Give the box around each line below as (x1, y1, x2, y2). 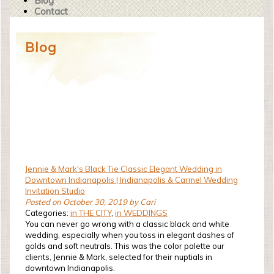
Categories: (25, 208, 70, 218)
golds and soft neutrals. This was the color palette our (25, 241, 224, 251)
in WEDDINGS (115, 208, 168, 218)
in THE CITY (70, 208, 111, 218)
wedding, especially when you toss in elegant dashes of (25, 230, 234, 240)
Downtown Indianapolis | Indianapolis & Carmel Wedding (25, 175, 238, 185)
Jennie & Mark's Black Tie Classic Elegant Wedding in (25, 164, 222, 174)
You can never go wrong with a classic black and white (25, 219, 229, 229)
